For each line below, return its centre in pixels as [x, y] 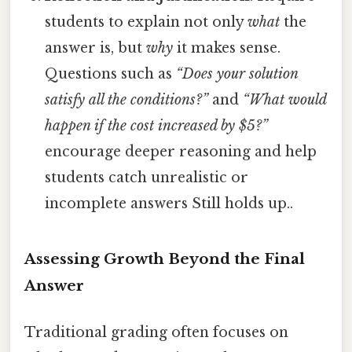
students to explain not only [147, 22]
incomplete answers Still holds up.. [169, 204]
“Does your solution [237, 74]
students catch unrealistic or [147, 178]
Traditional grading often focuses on [156, 333]
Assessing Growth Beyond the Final [165, 259]
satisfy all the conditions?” [127, 100]
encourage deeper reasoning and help [181, 152]
